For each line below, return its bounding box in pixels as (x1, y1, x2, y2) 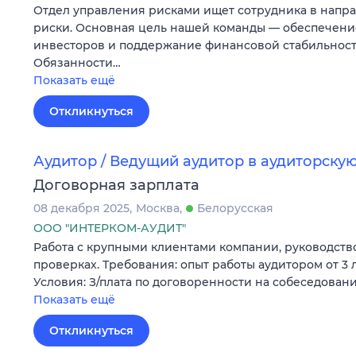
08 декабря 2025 (33, 201, 130, 216)
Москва (136, 201, 180, 216)
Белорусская (197, 201, 273, 216)
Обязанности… (33, 55, 121, 70)
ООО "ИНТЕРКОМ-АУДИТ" (33, 221, 186, 236)
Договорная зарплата (33, 176, 199, 195)
